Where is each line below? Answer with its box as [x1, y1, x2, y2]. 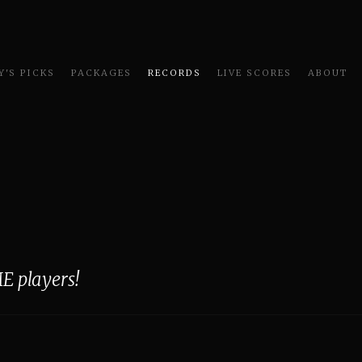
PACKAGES [70, 67, 132, 78]
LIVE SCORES [217, 67, 292, 78]
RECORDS [147, 67, 201, 78]
